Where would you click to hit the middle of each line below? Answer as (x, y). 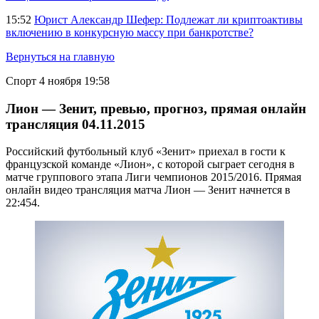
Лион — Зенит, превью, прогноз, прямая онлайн (156, 108)
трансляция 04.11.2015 (75, 124)
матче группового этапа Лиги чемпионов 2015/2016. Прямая (153, 177)
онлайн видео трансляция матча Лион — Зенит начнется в (148, 190)
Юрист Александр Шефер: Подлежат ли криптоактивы (168, 20)
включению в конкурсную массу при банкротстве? (130, 32)
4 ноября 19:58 (74, 81)
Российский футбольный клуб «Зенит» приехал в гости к (146, 152)
